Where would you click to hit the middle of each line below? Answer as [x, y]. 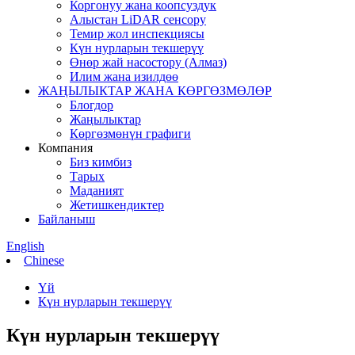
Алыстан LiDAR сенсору [138, 19]
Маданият [97, 191]
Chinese [44, 260]
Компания [65, 148]
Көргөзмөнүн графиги [130, 134]
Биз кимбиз [101, 162]
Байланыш [67, 219]
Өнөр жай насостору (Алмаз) [148, 62]
